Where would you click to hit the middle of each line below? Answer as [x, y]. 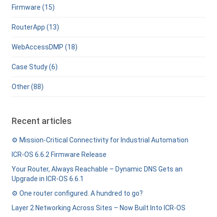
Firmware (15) [33, 7]
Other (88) [27, 87]
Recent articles [41, 121]
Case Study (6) [34, 67]
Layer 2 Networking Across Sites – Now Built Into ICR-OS [98, 208]
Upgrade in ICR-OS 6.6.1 [47, 179]
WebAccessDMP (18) [44, 47]
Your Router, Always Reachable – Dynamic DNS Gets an [97, 169]
